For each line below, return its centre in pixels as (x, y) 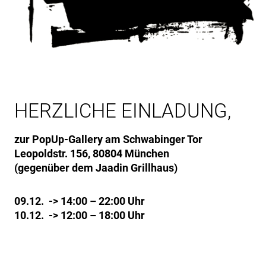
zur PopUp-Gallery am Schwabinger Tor (108, 139)
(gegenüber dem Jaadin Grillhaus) (96, 167)
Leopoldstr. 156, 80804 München (92, 153)
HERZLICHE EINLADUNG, (123, 110)
